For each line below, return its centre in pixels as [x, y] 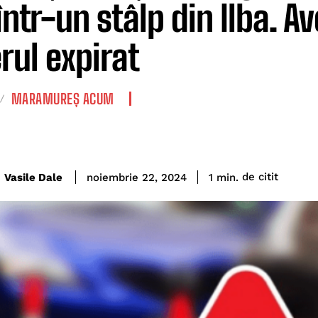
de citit [260, 177]
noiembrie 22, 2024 [137, 178]
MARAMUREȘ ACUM [62, 99]
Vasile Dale [33, 177]
